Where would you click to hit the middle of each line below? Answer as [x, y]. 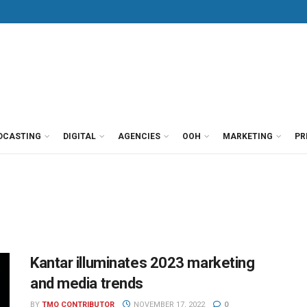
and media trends [87, 283]
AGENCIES [139, 136]
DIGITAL [79, 136]
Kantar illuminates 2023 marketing [143, 263]
